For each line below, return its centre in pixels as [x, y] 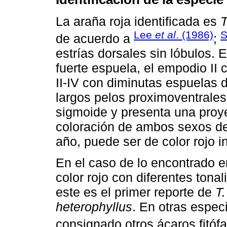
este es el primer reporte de [136, 192]
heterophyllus [94, 207]
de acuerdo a [95, 38]
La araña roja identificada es [138, 21]
